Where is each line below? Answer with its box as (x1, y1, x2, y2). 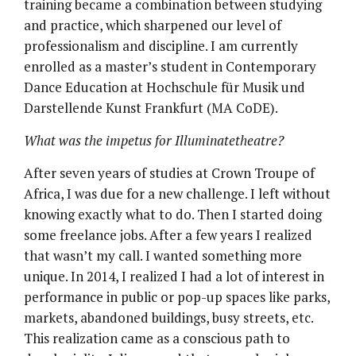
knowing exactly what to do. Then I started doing (24, 204, 322, 223)
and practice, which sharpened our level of (24, 15, 281, 34)
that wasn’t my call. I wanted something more (24, 246, 302, 265)
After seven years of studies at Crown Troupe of (24, 163, 315, 182)
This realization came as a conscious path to (24, 328, 290, 347)
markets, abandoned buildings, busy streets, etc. (24, 308, 313, 327)
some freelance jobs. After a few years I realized (24, 225, 312, 244)
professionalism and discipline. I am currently (24, 36, 298, 55)
